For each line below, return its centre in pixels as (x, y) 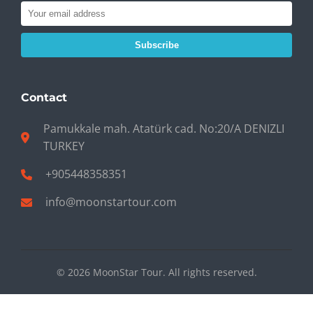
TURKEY (64, 146)
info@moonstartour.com (111, 202)
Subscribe (156, 45)
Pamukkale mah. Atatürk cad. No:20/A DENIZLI (164, 129)
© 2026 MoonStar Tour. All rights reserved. (156, 272)
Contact (44, 97)
